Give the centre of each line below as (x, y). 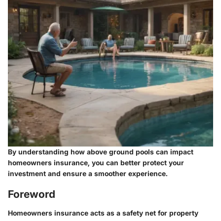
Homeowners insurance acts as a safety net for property (103, 213)
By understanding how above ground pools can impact (101, 152)
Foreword (32, 194)
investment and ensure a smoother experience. (88, 174)
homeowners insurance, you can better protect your (96, 163)
